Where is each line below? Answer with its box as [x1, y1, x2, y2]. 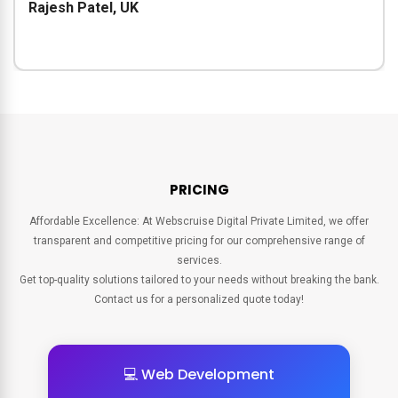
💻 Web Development [123, 363, 275, 385]
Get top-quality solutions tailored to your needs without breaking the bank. [19, 273, 379, 286]
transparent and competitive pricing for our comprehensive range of [33, 234, 365, 247]
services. [176, 253, 222, 267]
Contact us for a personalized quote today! [94, 292, 304, 306]
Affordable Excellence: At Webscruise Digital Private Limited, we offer [29, 214, 369, 227]
